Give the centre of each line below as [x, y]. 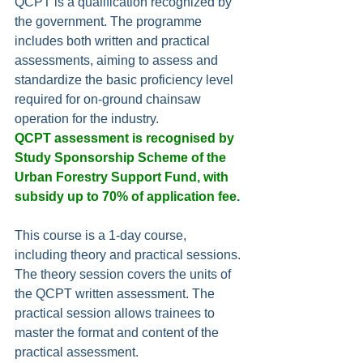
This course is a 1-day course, [102, 236]
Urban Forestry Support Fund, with [123, 177]
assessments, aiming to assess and [118, 61]
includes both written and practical [114, 41]
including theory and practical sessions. [129, 255]
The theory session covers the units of [124, 275]
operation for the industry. [87, 119]
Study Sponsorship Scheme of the [122, 158]
